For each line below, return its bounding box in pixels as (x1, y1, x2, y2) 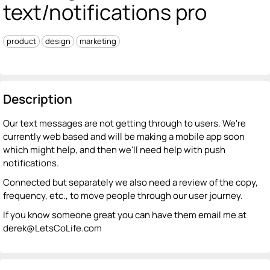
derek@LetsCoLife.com (3, 221, 102, 234)
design (45, 35, 71, 46)
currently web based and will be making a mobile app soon (3, 130, 245, 143)
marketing (80, 35, 116, 46)
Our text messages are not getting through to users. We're (3, 116, 246, 130)
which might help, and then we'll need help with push (3, 143, 225, 156)
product (7, 35, 36, 46)
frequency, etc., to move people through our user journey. (3, 189, 243, 202)
